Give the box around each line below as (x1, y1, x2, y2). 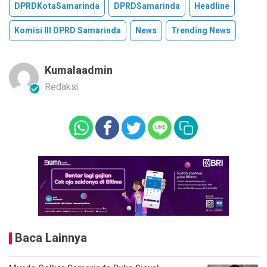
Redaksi (45, 80, 78, 95)
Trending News (171, 24, 231, 38)
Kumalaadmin (45, 63, 113, 79)
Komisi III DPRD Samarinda (14, 24, 121, 38)
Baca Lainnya (15, 229, 87, 247)
